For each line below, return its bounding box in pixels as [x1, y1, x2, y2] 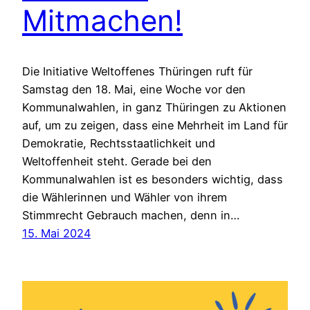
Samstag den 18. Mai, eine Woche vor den [22, 82, 246, 96]
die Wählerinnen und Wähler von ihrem [22, 190, 227, 204]
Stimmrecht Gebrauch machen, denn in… [22, 208, 239, 222]
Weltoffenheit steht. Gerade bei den [22, 154, 212, 168]
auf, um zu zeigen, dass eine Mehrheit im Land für [22, 118, 288, 132]
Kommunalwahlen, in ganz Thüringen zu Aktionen [22, 100, 286, 114]
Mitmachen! [22, 2, 183, 38]
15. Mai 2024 [22, 226, 91, 240]
